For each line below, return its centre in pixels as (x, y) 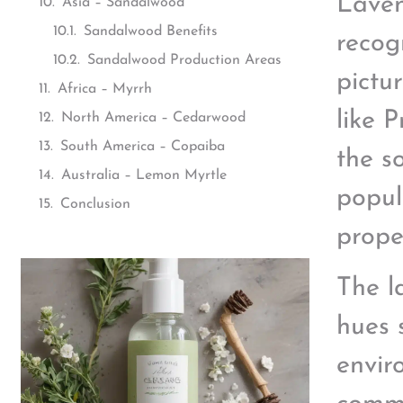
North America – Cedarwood (153, 118)
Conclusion (95, 204)
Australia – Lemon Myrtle (144, 175)
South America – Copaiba (143, 147)
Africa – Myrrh (105, 89)
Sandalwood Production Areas (184, 60)
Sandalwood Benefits (151, 31)
